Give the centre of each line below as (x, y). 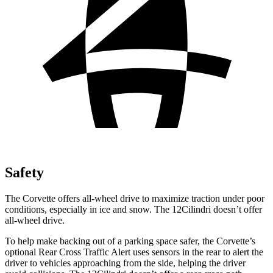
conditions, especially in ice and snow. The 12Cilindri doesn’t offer (133, 209)
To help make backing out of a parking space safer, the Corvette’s (130, 241)
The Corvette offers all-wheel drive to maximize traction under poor (135, 198)
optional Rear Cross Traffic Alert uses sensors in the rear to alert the (134, 252)
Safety (24, 172)
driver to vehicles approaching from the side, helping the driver (125, 263)
